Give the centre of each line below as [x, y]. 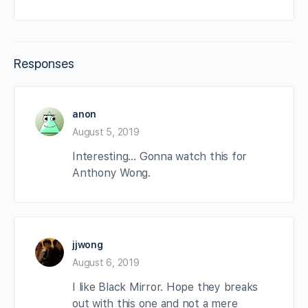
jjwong [88, 244]
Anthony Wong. [111, 173]
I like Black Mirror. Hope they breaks [165, 287]
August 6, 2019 [106, 262]
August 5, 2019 [106, 132]
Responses [44, 63]
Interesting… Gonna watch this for [160, 156]
